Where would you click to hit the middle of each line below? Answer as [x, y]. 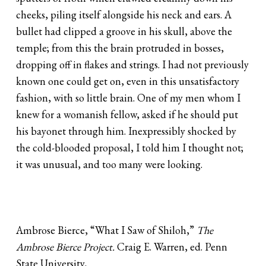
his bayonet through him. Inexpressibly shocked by [126, 131]
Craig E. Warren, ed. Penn [172, 246]
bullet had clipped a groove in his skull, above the [124, 31]
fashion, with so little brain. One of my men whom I [129, 97]
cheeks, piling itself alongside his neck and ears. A [124, 14]
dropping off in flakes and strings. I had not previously [133, 64]
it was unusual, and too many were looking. [110, 164]
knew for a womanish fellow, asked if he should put [127, 114]
